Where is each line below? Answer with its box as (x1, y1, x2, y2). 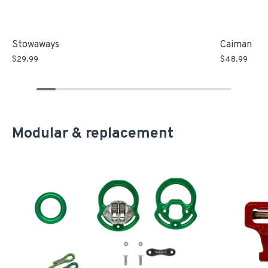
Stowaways (12, 39, 59, 51)
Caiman (220, 39, 252, 51)
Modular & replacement (12, 124, 173, 144)
